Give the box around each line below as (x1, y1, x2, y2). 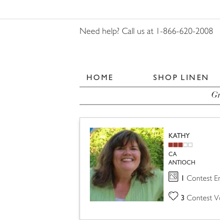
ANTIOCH (168, 159, 195, 166)
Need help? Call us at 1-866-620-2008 (80, 28, 213, 36)
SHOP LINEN (153, 73, 210, 82)
